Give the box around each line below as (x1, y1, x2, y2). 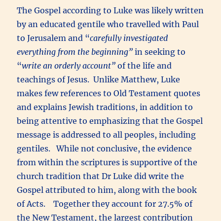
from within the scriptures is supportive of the (17, 157, 198, 167)
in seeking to (133, 46, 186, 57)
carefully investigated (90, 33, 168, 43)
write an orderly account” (22, 60, 118, 71)
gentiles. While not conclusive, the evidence (17, 143, 192, 153)
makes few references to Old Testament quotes (17, 88, 201, 98)
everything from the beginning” (17, 46, 133, 57)
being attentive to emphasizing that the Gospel (17, 115, 203, 126)
